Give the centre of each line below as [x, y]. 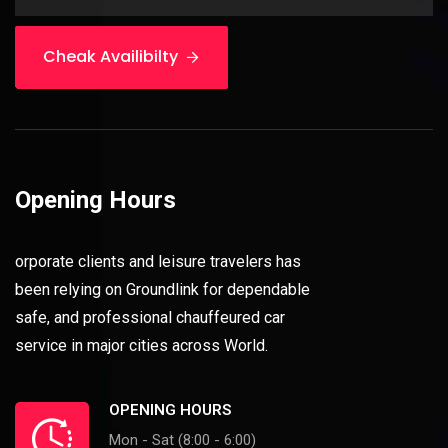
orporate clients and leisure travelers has [158, 261]
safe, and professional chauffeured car [150, 317]
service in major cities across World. [141, 345]
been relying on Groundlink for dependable [162, 289]
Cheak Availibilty [110, 57]
